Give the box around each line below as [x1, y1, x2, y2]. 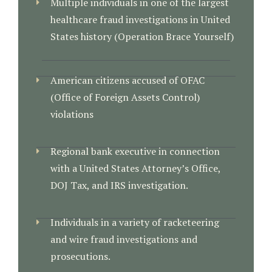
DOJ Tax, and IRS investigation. [50, 178, 188, 192]
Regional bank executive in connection [50, 144, 220, 158]
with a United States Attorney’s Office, [50, 161, 220, 175]
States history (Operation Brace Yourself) [50, 30, 234, 43]
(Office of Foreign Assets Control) [50, 90, 200, 104]
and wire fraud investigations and [50, 233, 197, 246]
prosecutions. [50, 250, 110, 263]
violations [50, 107, 93, 121]
